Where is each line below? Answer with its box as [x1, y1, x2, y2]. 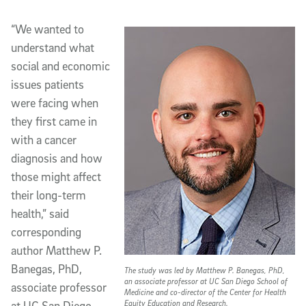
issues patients [11, 77, 84, 92]
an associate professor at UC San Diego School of [124, 275, 288, 286]
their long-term [11, 188, 86, 203]
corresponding [11, 225, 81, 240]
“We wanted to [11, 22, 84, 37]
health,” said [11, 206, 69, 221]
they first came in [11, 114, 97, 129]
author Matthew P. [11, 243, 102, 258]
